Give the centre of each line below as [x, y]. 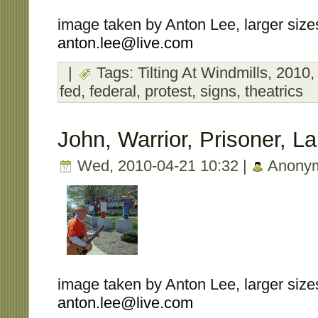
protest [168, 91]
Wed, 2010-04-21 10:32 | [162, 166]
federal [113, 91]
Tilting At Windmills [203, 72]
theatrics [274, 91]
